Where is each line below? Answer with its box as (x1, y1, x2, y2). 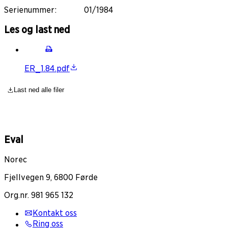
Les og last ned (4, 24, 70, 36)
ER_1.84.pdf (24, 64, 70, 74)
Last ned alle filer (14, 86, 65, 94)
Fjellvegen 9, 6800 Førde (4, 172, 98, 182)
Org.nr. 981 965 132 (4, 190, 73, 200)
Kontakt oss (33, 208, 77, 218)
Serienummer (4, 5, 54, 15)
